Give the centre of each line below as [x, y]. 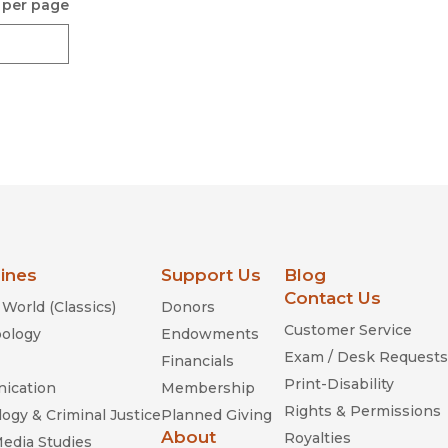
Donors [188, 306]
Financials [197, 360]
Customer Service [348, 329]
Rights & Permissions [362, 410]
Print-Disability [339, 383]
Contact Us [332, 297]
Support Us [211, 274]
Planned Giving [216, 414]
